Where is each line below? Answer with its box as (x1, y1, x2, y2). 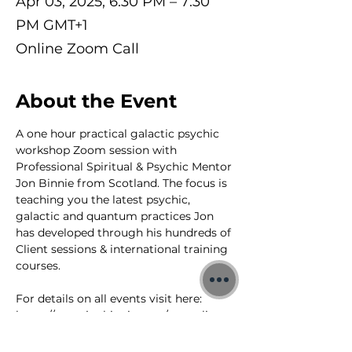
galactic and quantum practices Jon (16, 209, 217, 223)
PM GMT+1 (16, 16, 88, 34)
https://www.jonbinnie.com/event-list (16, 308, 218, 322)
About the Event (16, 90, 177, 112)
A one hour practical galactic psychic (16, 126, 222, 141)
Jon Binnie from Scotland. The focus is (16, 176, 230, 190)
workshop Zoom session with (16, 143, 180, 157)
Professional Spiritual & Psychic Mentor (16, 159, 235, 174)
